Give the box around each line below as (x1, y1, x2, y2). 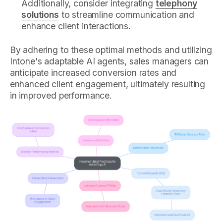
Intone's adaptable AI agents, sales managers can (9, 55, 209, 66)
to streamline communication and (58, 9, 194, 20)
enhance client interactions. (21, 21, 131, 32)
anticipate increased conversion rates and (9, 67, 177, 78)
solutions (21, 9, 59, 20)
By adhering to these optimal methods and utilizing (9, 44, 212, 55)
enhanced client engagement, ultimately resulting (9, 78, 206, 89)
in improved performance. (9, 90, 112, 101)
